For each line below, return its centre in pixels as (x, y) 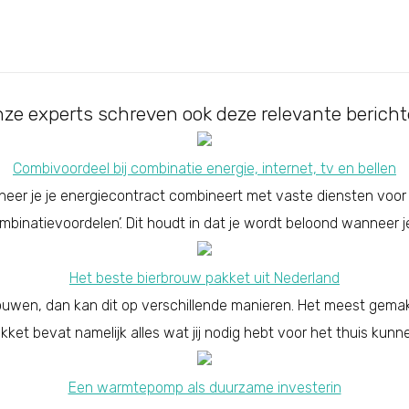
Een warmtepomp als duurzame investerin (204, 387)
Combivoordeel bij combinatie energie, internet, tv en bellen (204, 168)
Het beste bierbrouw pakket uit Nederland (204, 278)
